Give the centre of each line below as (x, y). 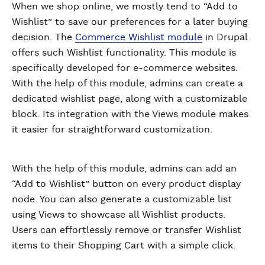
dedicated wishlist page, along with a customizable (130, 98)
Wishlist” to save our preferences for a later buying (130, 22)
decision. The (43, 37)
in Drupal (225, 37)
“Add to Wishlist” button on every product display (126, 184)
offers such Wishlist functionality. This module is (124, 52)
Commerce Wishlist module (139, 37)
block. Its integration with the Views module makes (130, 114)
